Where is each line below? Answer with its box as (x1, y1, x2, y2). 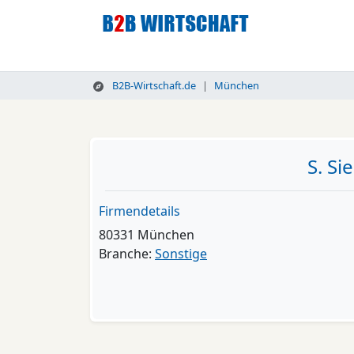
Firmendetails (99, 202, 180, 220)
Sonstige (155, 245, 207, 262)
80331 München (99, 226, 194, 243)
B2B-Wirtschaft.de (109, 78, 196, 92)
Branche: (99, 245, 155, 262)
